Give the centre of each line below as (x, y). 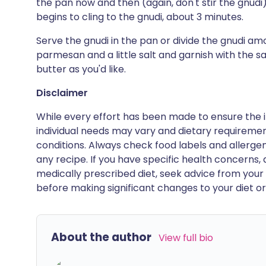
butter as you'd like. (81, 69)
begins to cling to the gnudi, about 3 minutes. (140, 17)
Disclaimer (62, 93)
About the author (101, 237)
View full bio (186, 238)
